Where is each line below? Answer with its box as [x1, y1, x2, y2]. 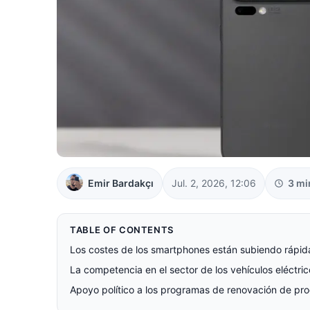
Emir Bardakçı [88, 176, 154, 189]
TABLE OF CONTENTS [70, 224, 174, 235]
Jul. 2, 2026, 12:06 [172, 176, 256, 189]
